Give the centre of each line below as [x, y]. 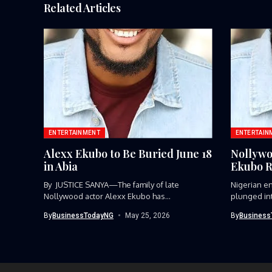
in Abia [61, 166]
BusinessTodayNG [83, 215]
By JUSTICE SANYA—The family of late [111, 184]
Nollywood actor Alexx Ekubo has [104, 196]
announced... [67, 207]
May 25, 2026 [147, 215]
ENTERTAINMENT [74, 132]
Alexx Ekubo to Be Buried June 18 [128, 153]
